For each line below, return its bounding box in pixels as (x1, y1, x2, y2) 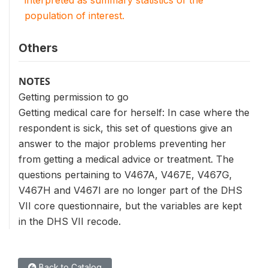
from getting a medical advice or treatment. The (19, 153, 234, 165)
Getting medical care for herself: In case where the (19, 106, 249, 118)
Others (19, 41, 58, 55)
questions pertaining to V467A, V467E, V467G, (19, 169, 232, 181)
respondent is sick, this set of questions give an (19, 122, 232, 134)
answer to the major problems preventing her (19, 138, 226, 150)
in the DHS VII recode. (19, 215, 121, 227)
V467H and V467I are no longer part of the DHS (19, 184, 242, 196)
